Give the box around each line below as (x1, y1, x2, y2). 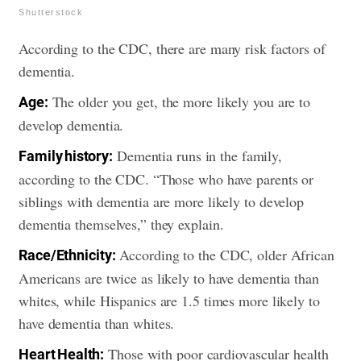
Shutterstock (19, 6, 83, 17)
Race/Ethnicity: (19, 246, 116, 263)
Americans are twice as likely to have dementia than (19, 268, 319, 288)
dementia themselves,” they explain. (19, 214, 229, 234)
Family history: (19, 147, 113, 164)
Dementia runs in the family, (113, 145, 283, 165)
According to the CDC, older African (115, 244, 334, 264)
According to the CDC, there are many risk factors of (19, 38, 326, 58)
